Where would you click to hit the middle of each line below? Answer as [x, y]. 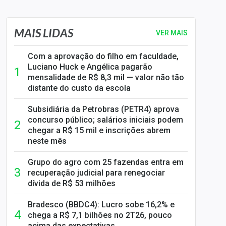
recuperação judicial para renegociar [96, 173]
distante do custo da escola [79, 88]
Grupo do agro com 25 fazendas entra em [106, 162]
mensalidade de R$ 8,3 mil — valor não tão [106, 77]
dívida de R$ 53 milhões [72, 183]
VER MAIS [172, 33]
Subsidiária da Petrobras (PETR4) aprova [103, 109]
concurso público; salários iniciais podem [105, 120]
